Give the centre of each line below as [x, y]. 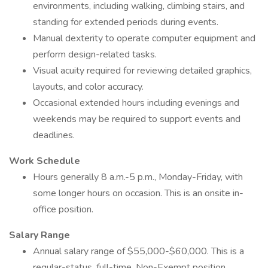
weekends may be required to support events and [137, 119]
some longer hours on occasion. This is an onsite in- [138, 193]
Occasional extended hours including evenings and [136, 103]
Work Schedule [45, 161]
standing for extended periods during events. [126, 22]
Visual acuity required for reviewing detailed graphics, [142, 71]
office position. [63, 209]
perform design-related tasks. [95, 54]
